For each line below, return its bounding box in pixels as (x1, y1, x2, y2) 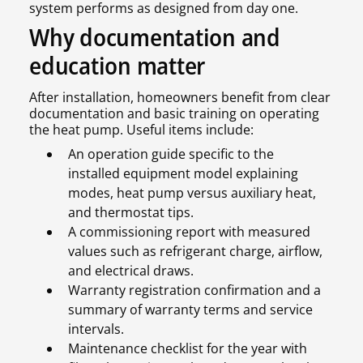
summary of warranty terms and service (68, 301, 313, 319)
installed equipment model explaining (68, 164, 298, 183)
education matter (29, 49, 206, 83)
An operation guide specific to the (68, 145, 274, 164)
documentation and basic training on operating (29, 105, 319, 123)
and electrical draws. (68, 262, 194, 280)
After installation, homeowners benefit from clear (29, 88, 331, 107)
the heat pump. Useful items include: (29, 121, 254, 139)
